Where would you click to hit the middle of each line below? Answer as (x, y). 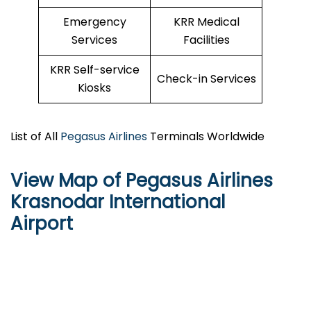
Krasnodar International (118, 202)
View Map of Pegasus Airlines (142, 181)
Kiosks (94, 88)
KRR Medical (206, 22)
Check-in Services (206, 79)
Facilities (206, 40)
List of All (35, 137)
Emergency (94, 22)
